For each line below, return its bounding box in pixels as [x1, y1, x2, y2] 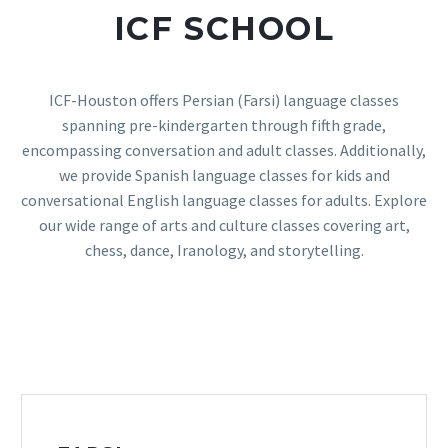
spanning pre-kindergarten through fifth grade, [62, 114, 386, 135]
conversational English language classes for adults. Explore [21, 189, 427, 210]
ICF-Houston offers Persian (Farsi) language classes [49, 89, 399, 110]
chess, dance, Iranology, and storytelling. [84, 239, 364, 260]
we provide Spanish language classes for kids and [58, 164, 390, 185]
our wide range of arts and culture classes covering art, [38, 214, 410, 235]
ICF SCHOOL [113, 8, 335, 48]
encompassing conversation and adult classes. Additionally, [22, 139, 426, 160]
